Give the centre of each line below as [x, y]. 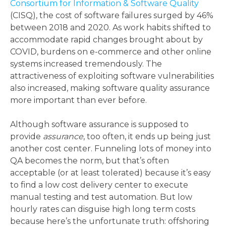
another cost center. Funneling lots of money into [111, 149]
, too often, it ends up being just [147, 137]
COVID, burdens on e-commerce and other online [111, 52]
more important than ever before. [79, 100]
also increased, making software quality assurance [110, 88]
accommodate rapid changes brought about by [106, 40]
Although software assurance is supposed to [99, 125]
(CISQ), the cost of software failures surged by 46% [112, 16]
